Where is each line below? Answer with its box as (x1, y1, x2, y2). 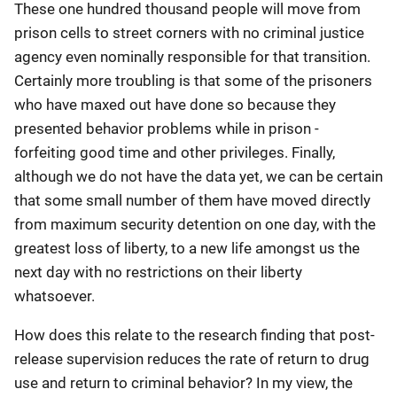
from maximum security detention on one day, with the (14, 215, 376, 233)
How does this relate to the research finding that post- (14, 326, 375, 344)
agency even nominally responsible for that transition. (14, 48, 370, 66)
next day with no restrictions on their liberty (14, 263, 302, 281)
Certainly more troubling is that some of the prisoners (14, 72, 372, 90)
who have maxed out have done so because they (14, 96, 336, 113)
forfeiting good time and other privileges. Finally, (14, 144, 335, 161)
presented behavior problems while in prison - (14, 120, 319, 137)
